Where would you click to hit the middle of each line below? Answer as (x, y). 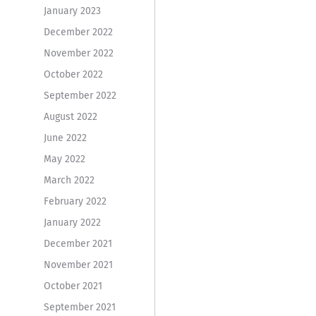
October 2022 (73, 74)
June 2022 (65, 138)
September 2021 (79, 307)
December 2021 (78, 243)
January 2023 (72, 11)
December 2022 (78, 32)
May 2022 (64, 159)
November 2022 (78, 53)
